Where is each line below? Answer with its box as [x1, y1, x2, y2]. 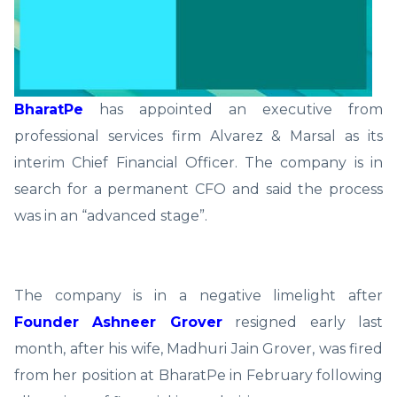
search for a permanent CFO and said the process [14, 180, 383, 198]
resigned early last [222, 313, 384, 331]
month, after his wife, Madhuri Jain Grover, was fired [14, 339, 383, 357]
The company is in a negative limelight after [14, 286, 383, 304]
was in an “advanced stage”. [14, 206, 207, 224]
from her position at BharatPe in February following [14, 366, 383, 384]
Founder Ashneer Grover [14, 313, 222, 331]
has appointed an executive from [83, 100, 383, 118]
